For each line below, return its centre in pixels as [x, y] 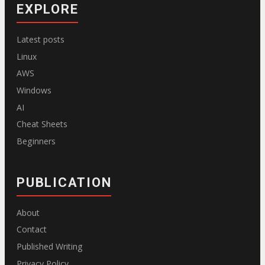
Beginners [36, 141]
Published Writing [50, 247]
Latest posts [41, 40]
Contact [32, 230]
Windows [34, 91]
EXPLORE [48, 9]
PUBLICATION [64, 182]
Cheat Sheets [42, 124]
